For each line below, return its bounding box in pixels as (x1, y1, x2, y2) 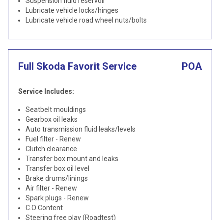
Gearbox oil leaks (26, 115, 78, 123)
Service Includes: (18, 87, 74, 95)
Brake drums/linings (26, 174, 88, 182)
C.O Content (26, 204, 63, 212)
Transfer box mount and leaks (26, 155, 118, 163)
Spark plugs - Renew (26, 194, 89, 202)
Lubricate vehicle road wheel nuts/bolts (26, 16, 147, 24)
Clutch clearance (26, 145, 77, 153)
